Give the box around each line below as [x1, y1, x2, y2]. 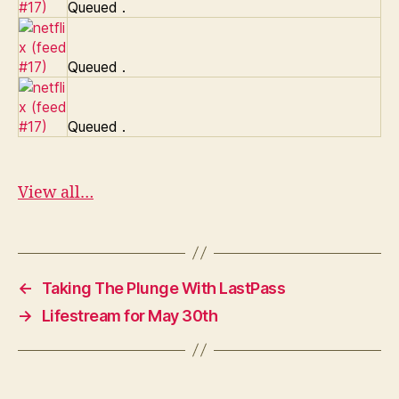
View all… [18, 182, 94, 203]
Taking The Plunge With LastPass [41, 278, 286, 297]
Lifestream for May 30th [41, 305, 218, 325]
